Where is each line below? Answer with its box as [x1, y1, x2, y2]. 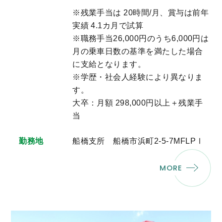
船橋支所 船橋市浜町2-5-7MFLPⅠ [72, 137, 204, 146]
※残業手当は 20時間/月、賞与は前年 [72, 8, 209, 17]
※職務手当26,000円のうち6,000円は [72, 34, 209, 43]
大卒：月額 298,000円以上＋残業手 [72, 99, 203, 108]
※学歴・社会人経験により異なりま [72, 73, 203, 82]
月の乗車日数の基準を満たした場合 [72, 47, 203, 56]
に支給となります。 [72, 60, 146, 69]
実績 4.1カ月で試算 [72, 21, 144, 30]
